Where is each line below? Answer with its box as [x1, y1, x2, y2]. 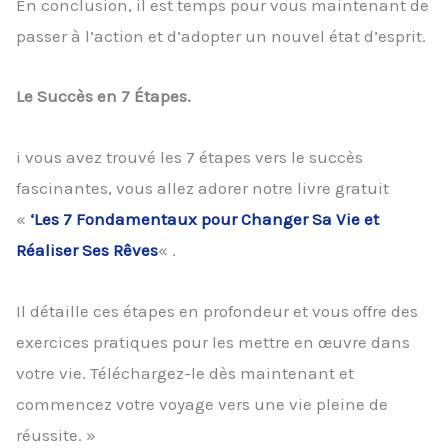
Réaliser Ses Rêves [16, 240, 158, 261]
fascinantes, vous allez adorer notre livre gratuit [16, 178, 389, 199]
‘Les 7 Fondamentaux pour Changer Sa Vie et [30, 209, 379, 230]
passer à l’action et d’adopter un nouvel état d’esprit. [16, 25, 426, 46]
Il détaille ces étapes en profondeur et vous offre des [16, 300, 418, 321]
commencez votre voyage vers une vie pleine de [16, 393, 388, 414]
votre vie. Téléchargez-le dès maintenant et [16, 362, 354, 383]
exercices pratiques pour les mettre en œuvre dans [16, 331, 410, 352]
